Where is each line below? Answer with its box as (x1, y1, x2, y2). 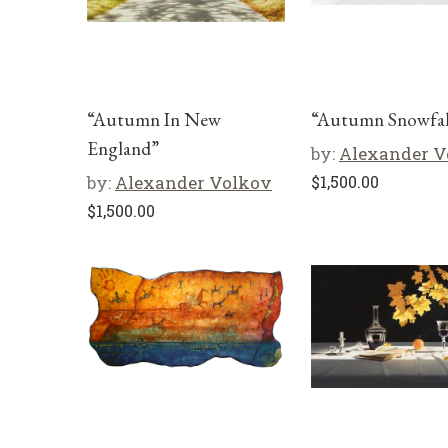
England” (87, 136, 159, 161)
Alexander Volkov (115, 171, 272, 194)
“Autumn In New (87, 107, 221, 132)
